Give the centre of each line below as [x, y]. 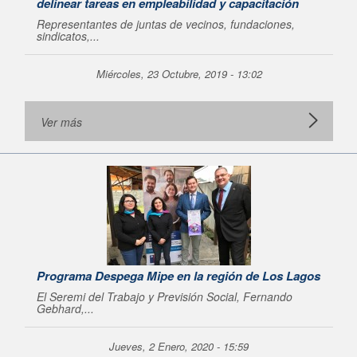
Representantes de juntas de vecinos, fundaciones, [166, 24]
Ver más [61, 122]
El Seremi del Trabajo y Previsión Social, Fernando [165, 296]
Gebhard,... [65, 308]
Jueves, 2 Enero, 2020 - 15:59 [179, 346]
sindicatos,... [68, 36]
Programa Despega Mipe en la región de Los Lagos [178, 276]
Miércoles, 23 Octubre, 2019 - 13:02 [179, 74]
